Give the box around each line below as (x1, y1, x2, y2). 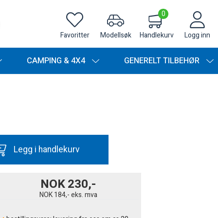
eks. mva (71, 189, 97, 200)
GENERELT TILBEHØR (124, 54, 202, 67)
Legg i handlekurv (13, 143, 79, 156)
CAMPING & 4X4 (27, 54, 88, 67)
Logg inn (184, 30, 211, 40)
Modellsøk (100, 30, 131, 40)
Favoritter (60, 30, 90, 40)
